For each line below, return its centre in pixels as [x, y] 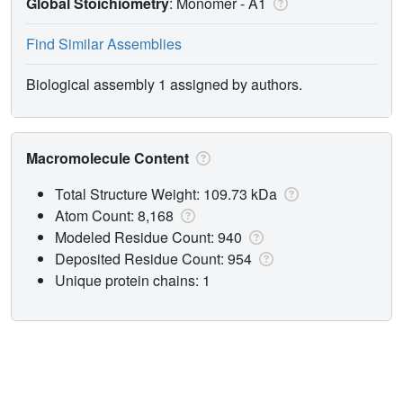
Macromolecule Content [109, 157]
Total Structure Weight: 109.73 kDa [168, 193]
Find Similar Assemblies [104, 43]
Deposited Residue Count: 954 [155, 258]
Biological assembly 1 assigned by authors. [164, 84]
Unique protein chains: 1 [133, 280]
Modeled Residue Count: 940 [150, 237]
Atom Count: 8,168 [116, 215]
